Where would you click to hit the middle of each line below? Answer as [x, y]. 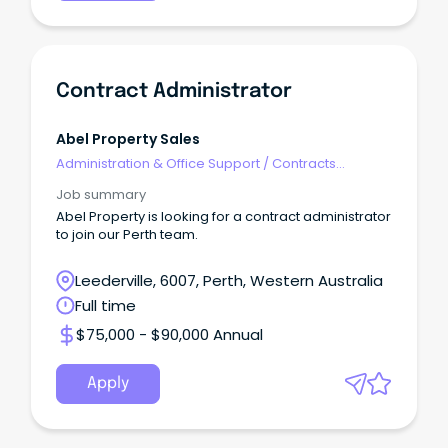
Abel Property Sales [128, 139]
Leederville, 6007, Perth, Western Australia [229, 281]
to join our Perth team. [127, 235]
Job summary [101, 195]
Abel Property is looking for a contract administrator [223, 217]
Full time [105, 306]
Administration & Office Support [158, 163]
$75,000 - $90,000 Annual [169, 335]
